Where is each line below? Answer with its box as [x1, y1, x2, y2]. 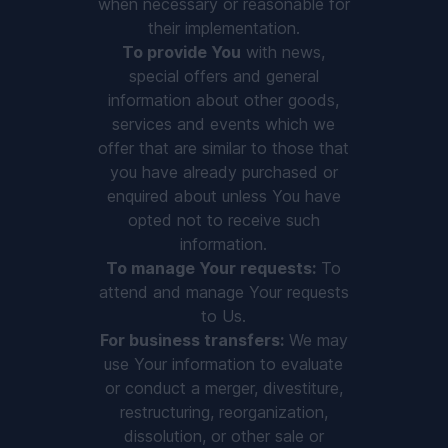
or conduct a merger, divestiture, [104, 378, 343, 398]
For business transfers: [99, 330, 284, 350]
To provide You [122, 42, 242, 62]
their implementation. [147, 18, 300, 38]
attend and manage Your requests [98, 282, 349, 302]
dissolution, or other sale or [123, 426, 324, 446]
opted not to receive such [127, 210, 320, 230]
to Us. [201, 306, 247, 326]
